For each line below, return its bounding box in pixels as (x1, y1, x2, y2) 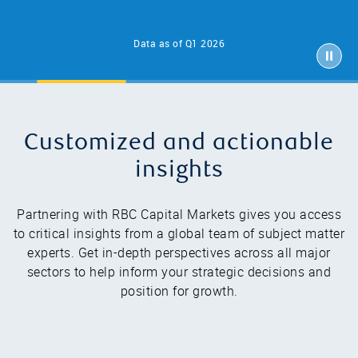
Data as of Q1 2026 (133, 37, 225, 50)
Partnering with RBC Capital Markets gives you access (17, 207, 341, 222)
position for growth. (120, 284, 238, 299)
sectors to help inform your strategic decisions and (26, 265, 332, 280)
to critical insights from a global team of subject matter (13, 226, 345, 241)
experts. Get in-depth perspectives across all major (27, 245, 331, 261)
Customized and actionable (24, 133, 334, 156)
